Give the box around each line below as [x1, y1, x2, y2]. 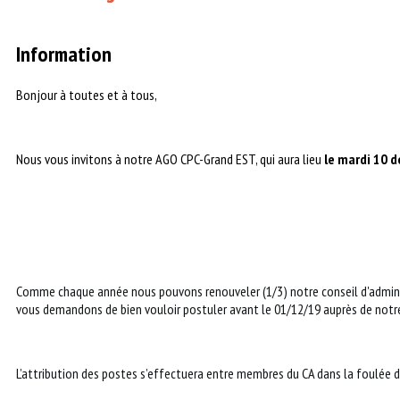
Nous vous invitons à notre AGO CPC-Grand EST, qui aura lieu [16, 150, 324, 168]
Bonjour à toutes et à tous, [16, 86, 157, 104]
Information [16, 40, 112, 68]
